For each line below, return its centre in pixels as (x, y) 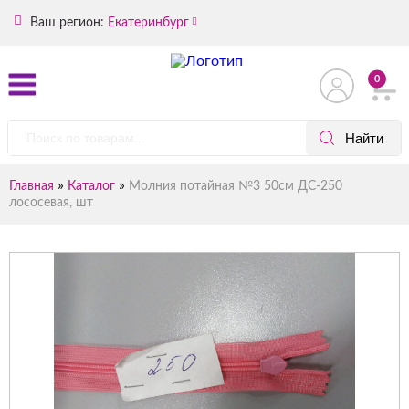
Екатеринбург (148, 22)
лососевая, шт (51, 203)
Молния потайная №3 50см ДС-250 (236, 186)
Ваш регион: (65, 22)
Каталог (91, 186)
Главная (31, 186)
